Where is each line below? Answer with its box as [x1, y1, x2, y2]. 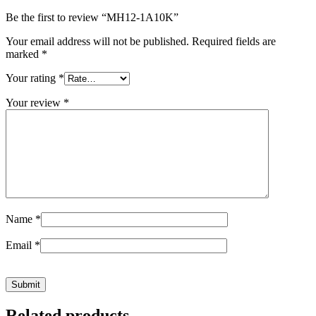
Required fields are [192, 35, 276, 47]
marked [6, 48, 42, 60]
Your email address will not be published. [6, 35, 189, 47]
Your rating [6, 72, 59, 84]
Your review [6, 97, 63, 109]
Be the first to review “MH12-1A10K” [6, 11, 178, 23]
